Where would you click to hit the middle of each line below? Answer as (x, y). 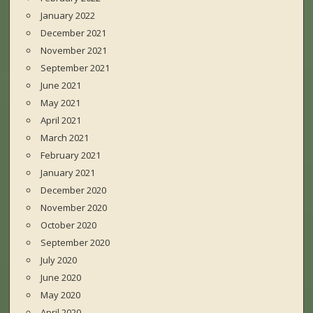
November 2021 (74, 51)
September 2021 (75, 68)
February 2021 (71, 155)
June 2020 (61, 278)
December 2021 (74, 33)
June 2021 (61, 86)
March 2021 (65, 138)
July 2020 (59, 260)
